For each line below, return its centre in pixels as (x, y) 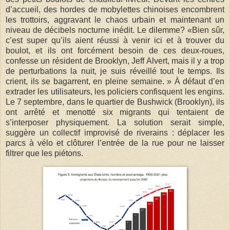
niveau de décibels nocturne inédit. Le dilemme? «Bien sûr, (115, 30)
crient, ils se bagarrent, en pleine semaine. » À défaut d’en (115, 82)
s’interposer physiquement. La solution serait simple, (115, 123)
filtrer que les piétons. (44, 154)
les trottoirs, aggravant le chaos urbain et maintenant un (115, 20)
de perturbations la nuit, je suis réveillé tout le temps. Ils (115, 71)
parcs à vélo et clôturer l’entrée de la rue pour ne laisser (115, 143)
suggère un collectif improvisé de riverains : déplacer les (115, 133)
